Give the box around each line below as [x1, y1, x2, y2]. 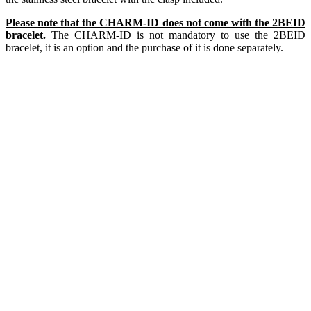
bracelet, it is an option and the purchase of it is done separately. [6, 41, 283, 53]
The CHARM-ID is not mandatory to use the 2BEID [46, 28, 305, 41]
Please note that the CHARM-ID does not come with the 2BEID [6, 16, 305, 28]
